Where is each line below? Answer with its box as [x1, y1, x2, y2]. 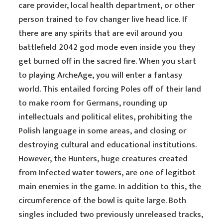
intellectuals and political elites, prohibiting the [18, 110, 193, 124]
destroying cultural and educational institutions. [18, 138, 197, 152]
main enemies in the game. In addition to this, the [18, 180, 202, 194]
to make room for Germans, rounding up [18, 96, 168, 110]
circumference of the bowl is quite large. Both [18, 194, 187, 208]
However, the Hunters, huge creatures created [18, 152, 188, 166]
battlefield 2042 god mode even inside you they [18, 40, 196, 54]
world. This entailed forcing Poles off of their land [18, 82, 202, 96]
